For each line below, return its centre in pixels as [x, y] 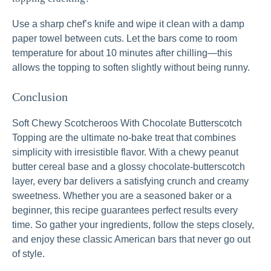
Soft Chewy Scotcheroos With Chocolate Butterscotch [127, 123]
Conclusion [40, 97]
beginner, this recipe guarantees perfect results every [125, 211]
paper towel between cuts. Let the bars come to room [125, 39]
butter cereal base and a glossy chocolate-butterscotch [129, 167]
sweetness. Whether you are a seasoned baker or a [122, 196]
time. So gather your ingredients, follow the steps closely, [133, 225]
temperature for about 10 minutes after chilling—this [122, 53]
